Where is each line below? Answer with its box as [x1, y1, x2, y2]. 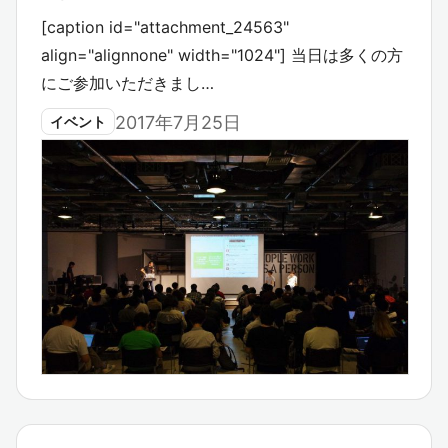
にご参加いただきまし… [41, 73, 214, 94]
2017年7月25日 [115, 112, 241, 134]
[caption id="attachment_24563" [41, 17, 289, 38]
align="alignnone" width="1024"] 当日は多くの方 [41, 45, 403, 66]
